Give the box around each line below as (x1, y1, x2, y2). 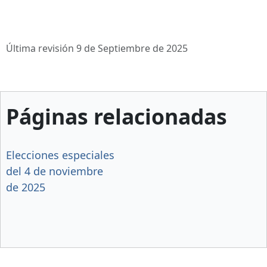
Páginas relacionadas (6, 101, 227, 131)
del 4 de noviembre (6, 164, 103, 179)
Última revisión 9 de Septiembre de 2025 (6, 41, 188, 55)
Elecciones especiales (6, 148, 114, 163)
